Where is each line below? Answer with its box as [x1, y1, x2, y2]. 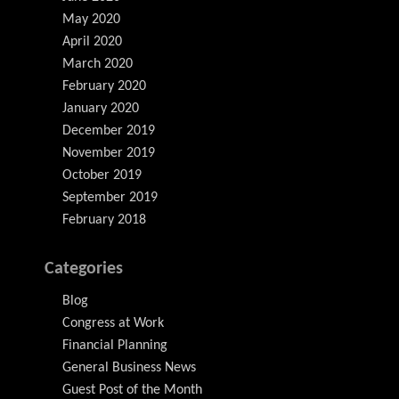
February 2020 [62, 78, 146, 94]
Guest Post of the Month [62, 382, 202, 397]
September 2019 [62, 190, 158, 205]
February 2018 [62, 212, 146, 227]
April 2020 [62, 34, 122, 49]
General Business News [62, 360, 196, 375]
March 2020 [62, 56, 133, 71]
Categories [45, 259, 123, 278]
